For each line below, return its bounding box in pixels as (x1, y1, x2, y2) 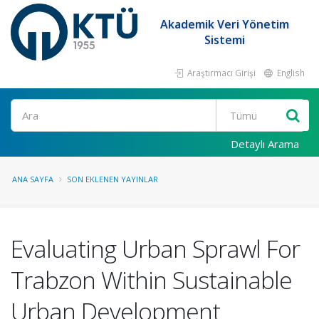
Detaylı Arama (231, 137, 299, 151)
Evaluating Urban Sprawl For (11, 232, 300, 265)
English (275, 67, 305, 78)
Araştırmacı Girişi (185, 67, 256, 78)
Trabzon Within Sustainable (11, 263, 292, 296)
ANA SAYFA (12, 174, 53, 184)
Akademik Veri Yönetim (160, 16, 290, 32)
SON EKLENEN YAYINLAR (67, 174, 158, 184)
